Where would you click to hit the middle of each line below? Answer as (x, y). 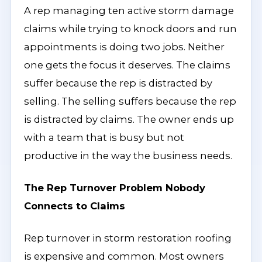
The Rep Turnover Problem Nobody (115, 188)
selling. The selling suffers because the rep (130, 101)
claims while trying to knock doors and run (130, 29)
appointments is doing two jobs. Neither (124, 47)
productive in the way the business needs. (128, 156)
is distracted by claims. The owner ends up (129, 119)
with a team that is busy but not (104, 137)
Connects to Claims (75, 206)
